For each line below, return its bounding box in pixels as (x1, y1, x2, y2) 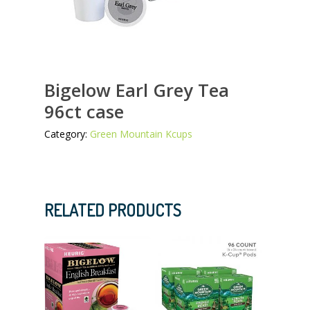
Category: (44, 127, 90, 140)
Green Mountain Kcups (90, 127, 192, 140)
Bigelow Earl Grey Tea (44, 77, 229, 102)
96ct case (44, 99, 124, 123)
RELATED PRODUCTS (44, 199, 181, 221)
